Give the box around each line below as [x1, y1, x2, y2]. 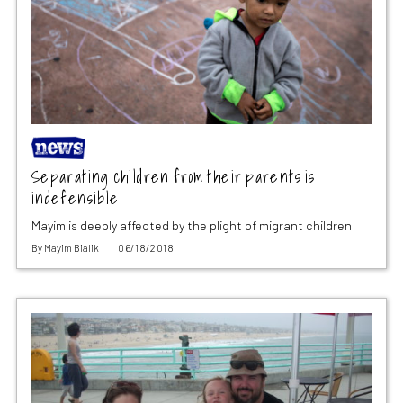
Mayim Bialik [43, 241, 99, 254]
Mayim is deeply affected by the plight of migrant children [31, 217, 352, 233]
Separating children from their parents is [31, 163, 316, 190]
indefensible [31, 184, 120, 211]
